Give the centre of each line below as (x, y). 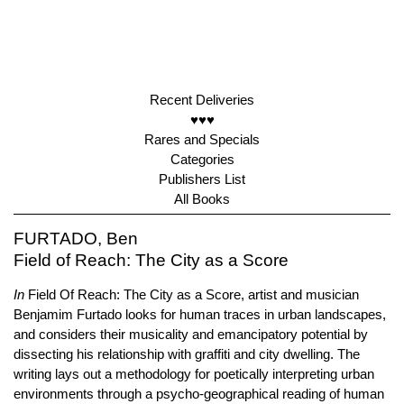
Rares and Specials (202, 139)
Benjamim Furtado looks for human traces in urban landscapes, (200, 314)
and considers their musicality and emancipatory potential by (191, 334)
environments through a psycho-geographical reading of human (199, 394)
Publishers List (202, 179)
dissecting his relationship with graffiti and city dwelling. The (187, 354)
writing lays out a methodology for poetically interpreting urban (194, 374)
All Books (202, 199)
